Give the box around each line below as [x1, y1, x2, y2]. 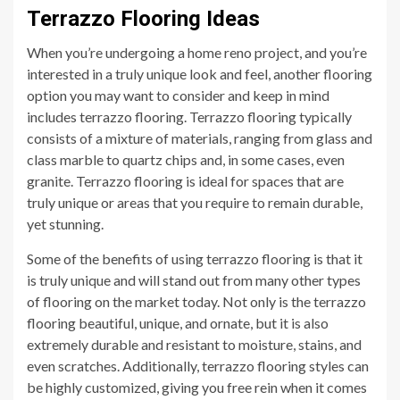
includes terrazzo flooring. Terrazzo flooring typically [27, 108, 352, 126]
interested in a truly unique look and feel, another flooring [27, 65, 372, 83]
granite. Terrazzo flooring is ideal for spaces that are [27, 172, 344, 190]
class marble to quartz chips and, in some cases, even [27, 151, 345, 169]
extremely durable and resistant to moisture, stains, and [27, 336, 362, 354]
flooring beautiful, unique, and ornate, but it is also [27, 314, 329, 332]
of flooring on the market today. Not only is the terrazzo [27, 293, 366, 311]
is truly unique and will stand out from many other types [27, 271, 361, 289]
